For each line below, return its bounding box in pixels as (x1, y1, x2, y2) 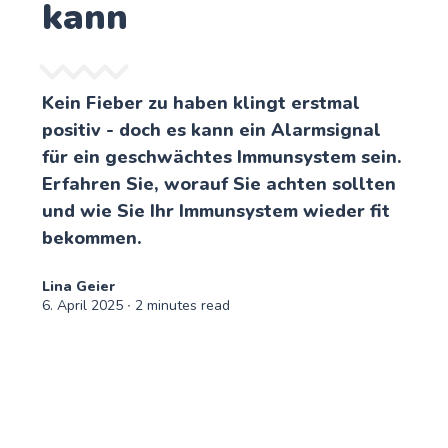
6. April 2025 (42, 295, 124, 315)
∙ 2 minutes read (123, 295, 231, 315)
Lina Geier (42, 276, 116, 296)
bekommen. (42, 225, 143, 250)
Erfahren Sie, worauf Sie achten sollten (42, 171, 397, 196)
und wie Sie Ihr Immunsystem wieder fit (42, 198, 391, 223)
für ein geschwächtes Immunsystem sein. (42, 144, 403, 169)
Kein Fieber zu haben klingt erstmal (42, 90, 361, 115)
